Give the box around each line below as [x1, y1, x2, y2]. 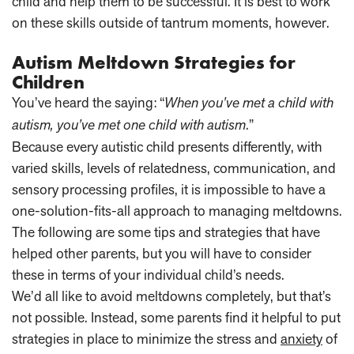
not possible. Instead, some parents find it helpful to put [12, 308, 341, 327]
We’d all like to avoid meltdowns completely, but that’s [12, 287, 331, 306]
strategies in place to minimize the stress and [12, 330, 281, 348]
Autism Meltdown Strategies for [12, 50, 296, 75]
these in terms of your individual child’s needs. [12, 265, 284, 284]
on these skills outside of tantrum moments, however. [12, 13, 330, 32]
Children [12, 70, 85, 95]
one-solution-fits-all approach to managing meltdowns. [12, 201, 342, 220]
